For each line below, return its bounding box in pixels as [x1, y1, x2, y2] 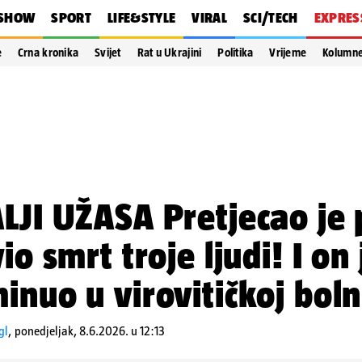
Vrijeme [269, 46, 307, 59]
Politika [217, 46, 254, 59]
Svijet [95, 46, 121, 59]
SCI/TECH [242, 10, 298, 26]
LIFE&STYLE [107, 10, 176, 26]
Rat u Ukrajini [137, 46, 202, 59]
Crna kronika [17, 46, 79, 59]
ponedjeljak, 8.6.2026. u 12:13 [15, 324, 165, 338]
